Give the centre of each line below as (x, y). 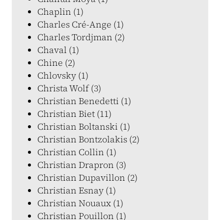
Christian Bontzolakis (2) (88, 139)
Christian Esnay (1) (77, 190)
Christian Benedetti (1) (84, 101)
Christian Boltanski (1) (84, 126)
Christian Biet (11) (74, 114)
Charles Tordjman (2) (81, 37)
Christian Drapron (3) (82, 165)
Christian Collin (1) (77, 152)
